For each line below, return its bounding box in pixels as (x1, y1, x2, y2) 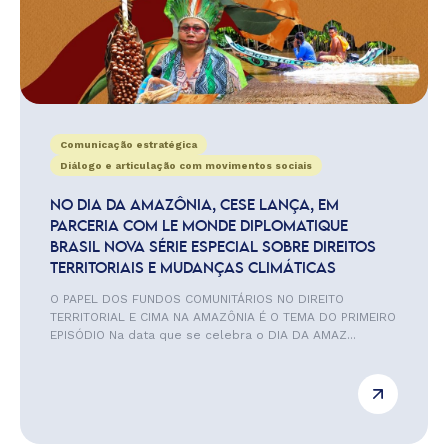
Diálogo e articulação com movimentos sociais (60, 160, 312, 171)
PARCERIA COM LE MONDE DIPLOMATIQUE (50, 220, 348, 234)
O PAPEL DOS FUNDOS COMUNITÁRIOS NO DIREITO (50, 292, 344, 306)
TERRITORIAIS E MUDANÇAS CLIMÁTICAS (50, 262, 336, 276)
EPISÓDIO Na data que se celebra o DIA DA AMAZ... (50, 328, 356, 342)
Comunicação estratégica (60, 139, 197, 150)
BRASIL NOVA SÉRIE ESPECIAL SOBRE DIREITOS (50, 241, 376, 255)
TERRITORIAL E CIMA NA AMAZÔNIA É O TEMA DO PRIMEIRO (50, 310, 396, 324)
